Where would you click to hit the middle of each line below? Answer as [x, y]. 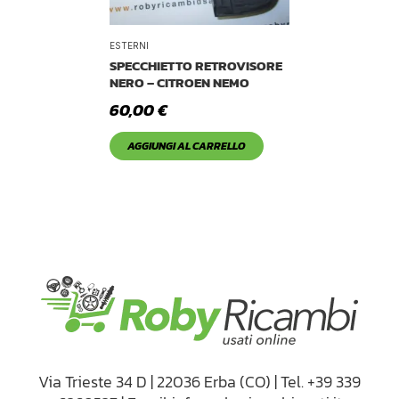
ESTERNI [130, 45]
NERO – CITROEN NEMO [180, 82]
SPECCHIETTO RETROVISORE [196, 65]
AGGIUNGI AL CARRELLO [187, 146]
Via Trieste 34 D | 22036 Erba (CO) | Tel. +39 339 [199, 381]
